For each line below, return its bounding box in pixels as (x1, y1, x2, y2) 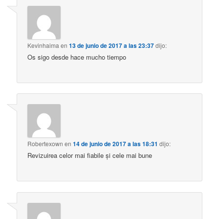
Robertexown (27, 139, 64, 148)
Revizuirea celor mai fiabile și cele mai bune (27, 151, 153, 160)
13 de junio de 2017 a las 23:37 (69, 41, 154, 50)
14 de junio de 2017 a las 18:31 (73, 139, 158, 149)
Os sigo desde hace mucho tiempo (27, 52, 127, 62)
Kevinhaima (27, 41, 60, 49)
